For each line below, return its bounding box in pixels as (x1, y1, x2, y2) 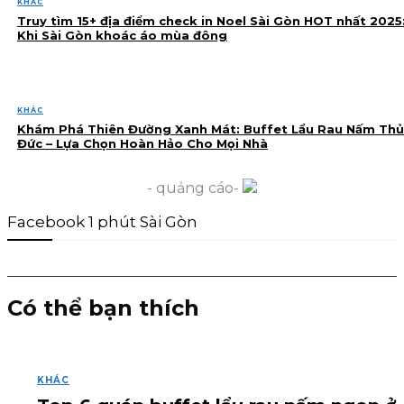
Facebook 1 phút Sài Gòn (7, 212, 197, 231)
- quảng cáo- (147, 179, 243, 197)
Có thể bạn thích (7, 294, 199, 321)
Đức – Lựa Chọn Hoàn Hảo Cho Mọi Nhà (17, 135, 268, 151)
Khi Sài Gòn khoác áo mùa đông (17, 27, 227, 42)
